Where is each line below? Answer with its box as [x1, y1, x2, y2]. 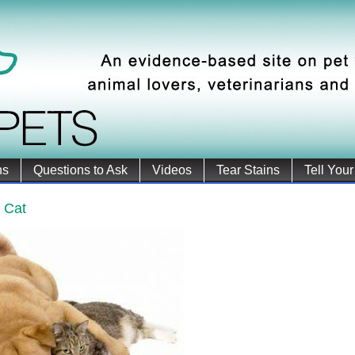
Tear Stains [216, 163, 280, 177]
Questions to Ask [33, 163, 128, 177]
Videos [152, 163, 192, 177]
